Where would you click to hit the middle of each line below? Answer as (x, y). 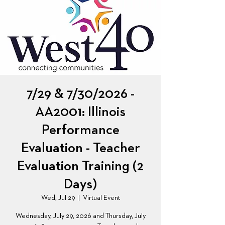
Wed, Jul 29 (58, 198)
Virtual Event (101, 198)
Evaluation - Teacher (80, 148)
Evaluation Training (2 (80, 166)
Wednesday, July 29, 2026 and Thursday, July (80, 216)
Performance (80, 130)
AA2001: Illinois (80, 112)
